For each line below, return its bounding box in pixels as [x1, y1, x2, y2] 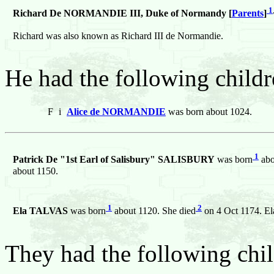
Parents [232, 8, 264, 19]
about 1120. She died [112, 206, 196, 217]
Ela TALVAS [13, 206, 68, 217]
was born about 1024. [166, 106, 252, 117]
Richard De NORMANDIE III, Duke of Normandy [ [13, 8, 232, 19]
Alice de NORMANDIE [67, 106, 166, 117]
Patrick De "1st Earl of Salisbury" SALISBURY [13, 154, 215, 165]
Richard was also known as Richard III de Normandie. [13, 30, 223, 41]
